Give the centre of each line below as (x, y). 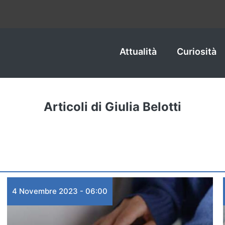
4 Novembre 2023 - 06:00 (60, 191)
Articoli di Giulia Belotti (113, 107)
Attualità (138, 51)
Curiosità (197, 51)
